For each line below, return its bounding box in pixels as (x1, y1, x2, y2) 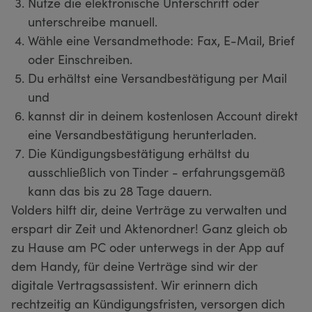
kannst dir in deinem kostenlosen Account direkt (28, 106, 298, 124)
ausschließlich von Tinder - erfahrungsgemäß (28, 162, 286, 180)
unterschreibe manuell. (28, 12, 157, 30)
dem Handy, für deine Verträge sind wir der (11, 256, 258, 274)
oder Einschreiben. (28, 49, 132, 68)
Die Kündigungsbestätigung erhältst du (28, 143, 249, 162)
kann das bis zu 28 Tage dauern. (28, 181, 215, 199)
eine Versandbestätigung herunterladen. (28, 125, 256, 143)
